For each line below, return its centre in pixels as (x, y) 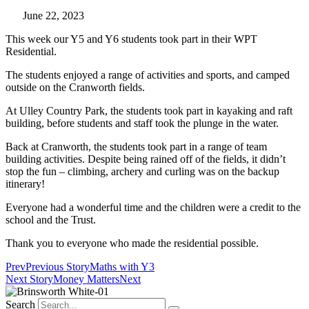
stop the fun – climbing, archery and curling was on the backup (142, 172)
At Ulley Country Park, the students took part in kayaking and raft (149, 111)
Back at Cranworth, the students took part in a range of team (136, 147)
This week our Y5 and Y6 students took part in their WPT (131, 39)
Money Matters (86, 279)
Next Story (29, 279)
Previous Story (58, 267)
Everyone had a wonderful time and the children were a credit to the (153, 208)
